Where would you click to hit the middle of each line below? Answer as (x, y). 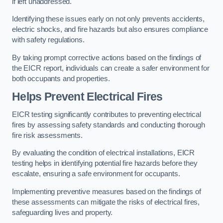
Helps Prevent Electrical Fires (87, 97)
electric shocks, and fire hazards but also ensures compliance (110, 30)
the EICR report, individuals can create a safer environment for (111, 68)
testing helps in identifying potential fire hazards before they (105, 164)
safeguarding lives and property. (62, 212)
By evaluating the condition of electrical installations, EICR (104, 153)
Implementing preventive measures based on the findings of (107, 191)
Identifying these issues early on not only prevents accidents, (108, 19)
